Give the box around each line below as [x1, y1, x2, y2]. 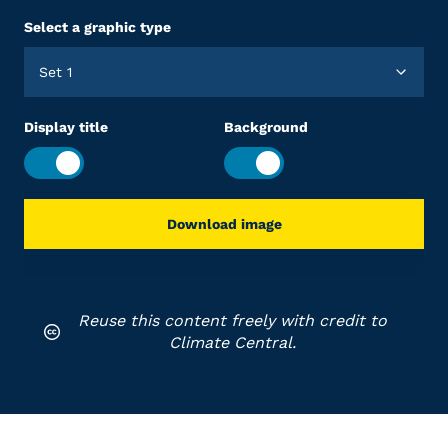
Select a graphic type [24, 19, 171, 35]
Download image [166, 216, 282, 232]
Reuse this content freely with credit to [77, 311, 387, 330]
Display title [24, 119, 108, 135]
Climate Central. [168, 333, 296, 352]
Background [224, 119, 308, 135]
